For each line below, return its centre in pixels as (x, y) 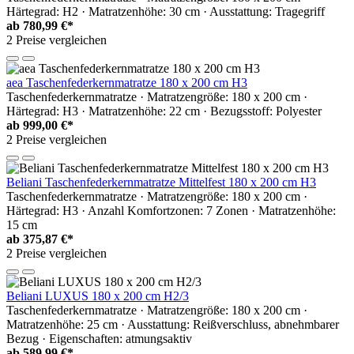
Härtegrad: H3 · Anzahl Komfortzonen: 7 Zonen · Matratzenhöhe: (171, 210)
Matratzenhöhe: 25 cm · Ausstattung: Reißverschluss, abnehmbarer (173, 324)
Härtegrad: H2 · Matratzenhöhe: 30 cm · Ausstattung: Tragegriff (166, 11)
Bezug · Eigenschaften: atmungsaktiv (99, 338)
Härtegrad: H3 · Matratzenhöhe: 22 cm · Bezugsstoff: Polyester (164, 111)
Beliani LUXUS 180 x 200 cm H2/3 (98, 296)
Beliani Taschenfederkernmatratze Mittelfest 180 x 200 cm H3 (161, 182)
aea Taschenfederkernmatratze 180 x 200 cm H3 (127, 82)
